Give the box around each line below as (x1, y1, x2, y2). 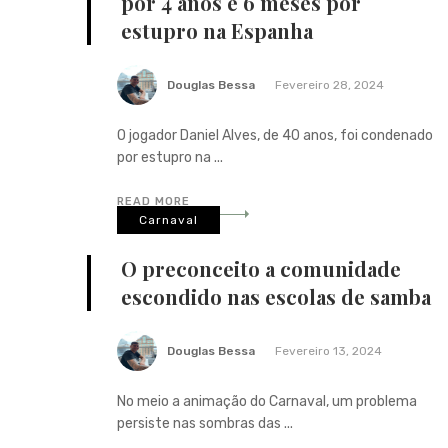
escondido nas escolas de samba (121, 282, 431, 310)
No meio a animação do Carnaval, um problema (117, 392, 417, 410)
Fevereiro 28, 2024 (275, 77, 384, 92)
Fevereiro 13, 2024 (275, 343, 382, 358)
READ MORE (117, 194, 190, 208)
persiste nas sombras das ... (117, 414, 293, 432)
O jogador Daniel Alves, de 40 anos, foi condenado (117, 126, 433, 144)
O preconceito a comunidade (121, 254, 401, 282)
